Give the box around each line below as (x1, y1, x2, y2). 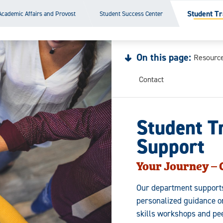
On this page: (136, 51, 191, 64)
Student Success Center (100, 9, 163, 18)
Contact (139, 74, 164, 85)
